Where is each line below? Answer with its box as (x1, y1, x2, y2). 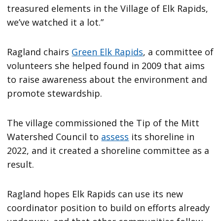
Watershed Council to (7, 131, 102, 143)
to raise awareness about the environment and (7, 74, 208, 86)
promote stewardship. (7, 87, 103, 100)
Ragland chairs (7, 46, 72, 58)
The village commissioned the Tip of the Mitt (7, 117, 200, 129)
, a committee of (143, 46, 214, 58)
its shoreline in (129, 131, 195, 143)
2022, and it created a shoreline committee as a (7, 145, 210, 157)
